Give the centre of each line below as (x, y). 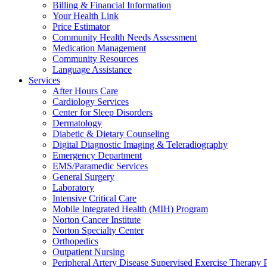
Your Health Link (86, 16)
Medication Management (99, 48)
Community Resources (95, 59)
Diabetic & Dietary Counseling (111, 134)
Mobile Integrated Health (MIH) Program (130, 209)
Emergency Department (97, 155)
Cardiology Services (91, 102)
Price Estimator (81, 27)
